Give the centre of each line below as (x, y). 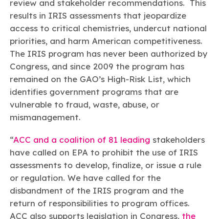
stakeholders (177, 139)
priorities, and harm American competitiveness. (106, 41)
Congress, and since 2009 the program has (97, 66)
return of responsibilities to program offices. (100, 203)
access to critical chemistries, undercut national (108, 28)
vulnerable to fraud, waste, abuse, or (85, 104)
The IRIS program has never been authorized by (109, 53)
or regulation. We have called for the (85, 177)
